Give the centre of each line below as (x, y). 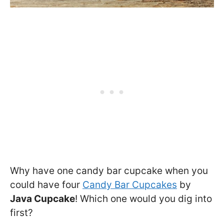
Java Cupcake (42, 199)
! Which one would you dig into (143, 199)
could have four (46, 185)
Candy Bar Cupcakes (130, 185)
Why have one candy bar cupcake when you (109, 171)
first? (21, 213)
